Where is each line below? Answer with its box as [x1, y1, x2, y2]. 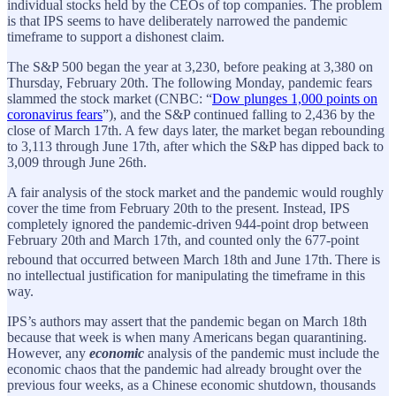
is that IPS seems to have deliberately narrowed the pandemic [7, 12, 347, 28]
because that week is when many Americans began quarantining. [7, 329, 367, 345]
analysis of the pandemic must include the [144, 345, 379, 361]
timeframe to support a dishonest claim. [7, 28, 225, 44]
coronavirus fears [7, 106, 103, 122]
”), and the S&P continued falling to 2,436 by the [103, 106, 375, 122]
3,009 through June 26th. [7, 154, 147, 170]
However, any [7, 345, 89, 361]
